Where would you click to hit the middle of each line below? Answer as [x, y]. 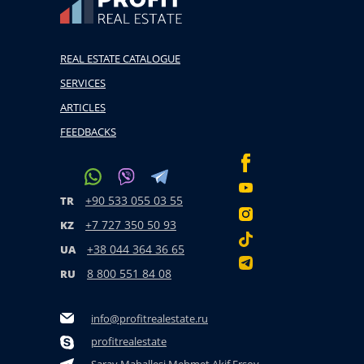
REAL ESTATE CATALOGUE [120, 59]
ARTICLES [83, 108]
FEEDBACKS [88, 132]
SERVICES [83, 83]
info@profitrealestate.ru [149, 319]
